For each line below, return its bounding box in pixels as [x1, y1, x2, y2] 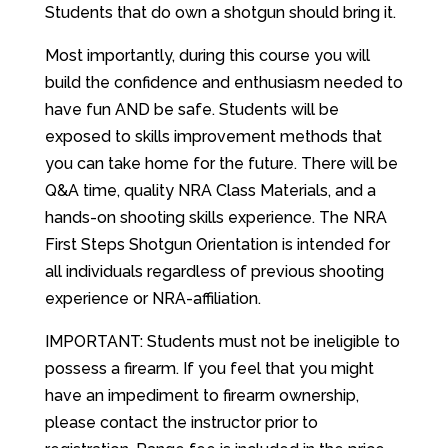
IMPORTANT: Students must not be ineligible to [44, 332, 400, 351]
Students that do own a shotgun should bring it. [44, 3, 396, 22]
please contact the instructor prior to [44, 413, 318, 432]
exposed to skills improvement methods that [44, 127, 382, 146]
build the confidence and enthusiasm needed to [44, 73, 403, 92]
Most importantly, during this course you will [44, 46, 370, 65]
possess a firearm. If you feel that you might [44, 359, 374, 378]
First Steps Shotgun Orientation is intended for [44, 235, 390, 254]
